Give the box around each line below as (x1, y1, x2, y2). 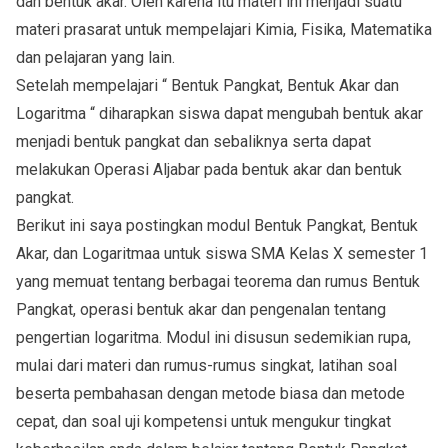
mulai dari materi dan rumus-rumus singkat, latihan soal (16, 356, 397, 376)
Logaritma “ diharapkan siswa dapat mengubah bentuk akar (16, 104, 423, 124)
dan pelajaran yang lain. (16, 48, 175, 68)
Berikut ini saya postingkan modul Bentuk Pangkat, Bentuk (16, 216, 418, 236)
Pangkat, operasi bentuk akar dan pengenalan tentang (16, 300, 386, 320)
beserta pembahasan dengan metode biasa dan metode (16, 384, 405, 404)
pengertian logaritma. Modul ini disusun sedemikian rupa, (16, 328, 411, 348)
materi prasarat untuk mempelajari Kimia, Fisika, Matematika (16, 20, 432, 40)
